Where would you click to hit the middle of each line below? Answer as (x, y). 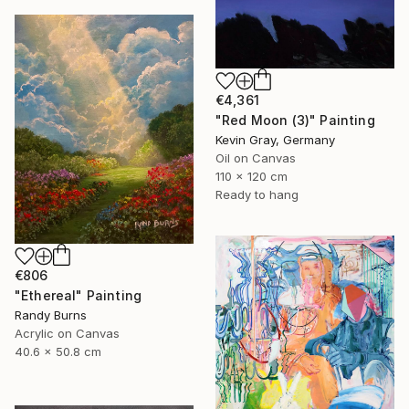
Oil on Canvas (256, 157)
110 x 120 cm (252, 176)
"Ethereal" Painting (79, 296)
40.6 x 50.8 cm (58, 352)
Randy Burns (51, 315)
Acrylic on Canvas (67, 334)
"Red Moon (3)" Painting (295, 120)
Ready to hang (257, 194)
